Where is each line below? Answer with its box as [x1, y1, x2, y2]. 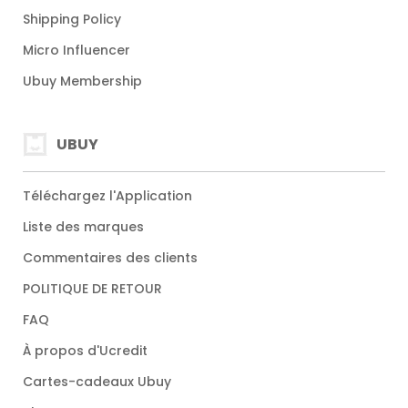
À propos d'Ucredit [23, 342, 148, 361]
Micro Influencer [23, 41, 130, 60]
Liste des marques [23, 218, 144, 237]
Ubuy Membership [23, 72, 142, 91]
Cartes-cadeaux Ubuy [23, 372, 171, 392]
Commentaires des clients [23, 249, 198, 268]
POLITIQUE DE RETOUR [23, 280, 162, 299]
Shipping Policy [23, 10, 121, 29]
